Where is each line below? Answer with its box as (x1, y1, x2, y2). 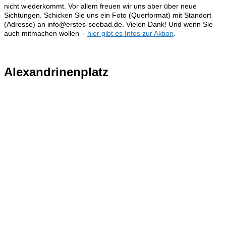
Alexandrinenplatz (4, 65, 108, 79)
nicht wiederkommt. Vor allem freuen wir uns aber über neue (4, 2, 197, 10)
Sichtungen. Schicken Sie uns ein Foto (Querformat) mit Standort (4, 11, 211, 19)
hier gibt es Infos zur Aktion (87, 29, 174, 37)
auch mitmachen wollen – (4, 29, 87, 37)
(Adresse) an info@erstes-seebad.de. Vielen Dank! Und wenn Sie (4, 20, 213, 28)
